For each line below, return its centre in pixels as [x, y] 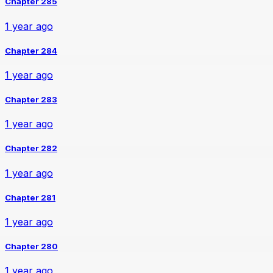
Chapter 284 [31, 50]
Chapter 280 [31, 246]
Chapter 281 [30, 197]
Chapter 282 [31, 148]
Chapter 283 [31, 100]
